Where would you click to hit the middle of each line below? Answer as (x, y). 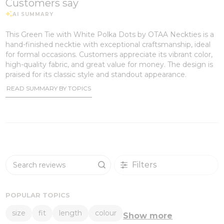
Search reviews (85, 168)
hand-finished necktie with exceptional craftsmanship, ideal (108, 44)
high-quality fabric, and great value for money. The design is (109, 64)
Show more (148, 215)
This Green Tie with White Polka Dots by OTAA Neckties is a (110, 34)
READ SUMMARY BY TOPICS (49, 88)
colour (106, 213)
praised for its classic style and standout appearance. (96, 74)
